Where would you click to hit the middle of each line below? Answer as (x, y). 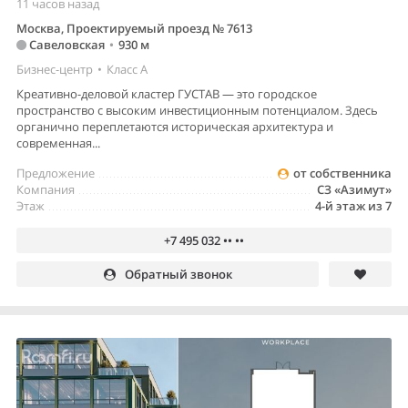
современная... (58, 143)
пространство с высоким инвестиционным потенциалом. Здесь (197, 111)
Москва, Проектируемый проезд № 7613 (134, 29)
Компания (46, 190)
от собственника (342, 173)
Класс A (127, 70)
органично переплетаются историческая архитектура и (175, 127)
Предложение (56, 173)
